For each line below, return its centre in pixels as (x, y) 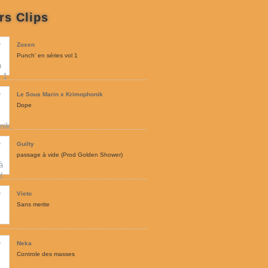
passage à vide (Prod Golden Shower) (70, 155)
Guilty (25, 144)
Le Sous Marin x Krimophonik (60, 94)
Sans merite (33, 204)
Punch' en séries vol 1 (47, 55)
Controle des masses (46, 254)
